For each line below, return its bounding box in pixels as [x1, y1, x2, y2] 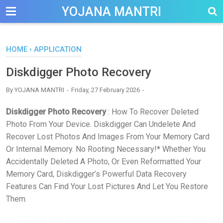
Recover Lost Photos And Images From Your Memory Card [6, 132, 210, 141]
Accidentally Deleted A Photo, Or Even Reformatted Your [6, 157, 201, 166]
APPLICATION [34, 45, 82, 54]
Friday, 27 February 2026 [71, 86, 141, 94]
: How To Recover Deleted [106, 107, 199, 116]
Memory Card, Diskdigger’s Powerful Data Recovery [6, 169, 187, 179]
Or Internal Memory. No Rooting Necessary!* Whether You [6, 144, 206, 154]
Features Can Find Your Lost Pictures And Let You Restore [6, 182, 208, 191]
